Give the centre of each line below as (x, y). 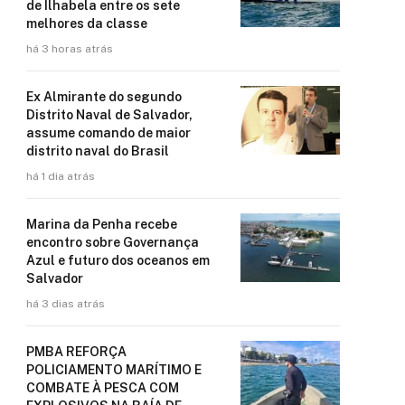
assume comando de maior (108, 132)
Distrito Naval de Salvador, (109, 114)
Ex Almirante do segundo (104, 96)
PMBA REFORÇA (76, 351)
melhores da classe (87, 23)
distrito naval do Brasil (98, 151)
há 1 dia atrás (61, 176)
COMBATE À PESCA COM (103, 387)
